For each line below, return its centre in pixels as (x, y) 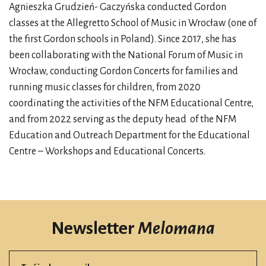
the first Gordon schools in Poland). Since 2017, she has (123, 39)
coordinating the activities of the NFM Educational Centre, (131, 103)
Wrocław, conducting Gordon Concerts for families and (123, 71)
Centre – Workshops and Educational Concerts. (107, 151)
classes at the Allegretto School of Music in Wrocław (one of (133, 23)
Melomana (176, 228)
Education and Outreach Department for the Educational (129, 135)
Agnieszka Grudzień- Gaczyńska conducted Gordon (118, 7)
